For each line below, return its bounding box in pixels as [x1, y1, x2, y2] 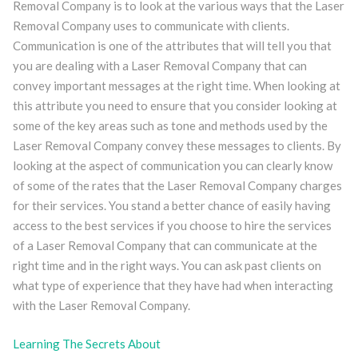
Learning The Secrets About [12, 336, 161, 351]
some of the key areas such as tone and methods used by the [12, 118, 328, 133]
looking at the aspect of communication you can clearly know [12, 158, 332, 173]
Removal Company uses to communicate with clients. [12, 18, 289, 34]
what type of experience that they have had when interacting [12, 278, 333, 293]
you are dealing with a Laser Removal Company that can [12, 58, 307, 74]
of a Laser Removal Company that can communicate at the [12, 238, 317, 253]
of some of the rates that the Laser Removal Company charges [12, 178, 342, 193]
